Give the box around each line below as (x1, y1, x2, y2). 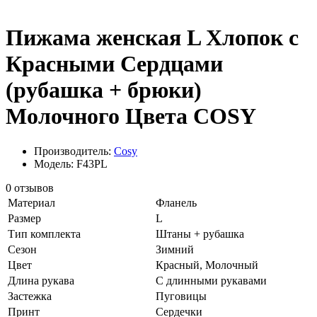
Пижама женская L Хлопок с (6, 25, 299, 51)
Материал (8, 196, 55, 209)
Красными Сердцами (6, 51, 223, 77)
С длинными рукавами (156, 274, 267, 287)
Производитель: (34, 144, 114, 157)
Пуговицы (156, 289, 207, 302)
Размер (8, 212, 41, 224)
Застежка (8, 289, 52, 302)
